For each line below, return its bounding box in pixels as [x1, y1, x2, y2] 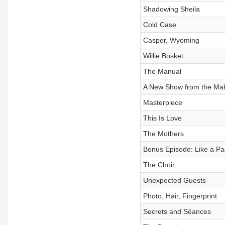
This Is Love [143, 114, 182, 122]
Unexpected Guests [143, 176, 206, 184]
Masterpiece [143, 98, 182, 106]
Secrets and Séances [143, 207, 211, 215]
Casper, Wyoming [143, 36, 199, 44]
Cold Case [143, 21, 176, 29]
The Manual [143, 67, 181, 75]
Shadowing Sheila [143, 5, 200, 13]
